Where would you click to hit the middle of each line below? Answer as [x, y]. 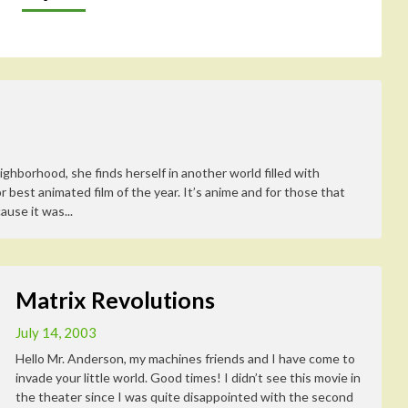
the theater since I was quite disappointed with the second [184, 397]
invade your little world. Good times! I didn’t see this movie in [188, 377]
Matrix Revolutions [115, 300]
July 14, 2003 [56, 332]
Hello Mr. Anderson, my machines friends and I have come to [185, 358]
